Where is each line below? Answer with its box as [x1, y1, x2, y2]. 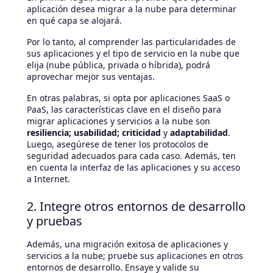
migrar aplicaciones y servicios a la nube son [27, 115, 210, 127]
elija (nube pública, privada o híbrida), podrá [27, 58, 210, 71]
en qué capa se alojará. [27, 14, 122, 26]
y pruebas [27, 212, 82, 229]
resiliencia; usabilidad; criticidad [27, 126, 163, 138]
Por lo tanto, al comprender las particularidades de [27, 35, 236, 48]
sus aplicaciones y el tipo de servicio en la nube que [27, 47, 239, 59]
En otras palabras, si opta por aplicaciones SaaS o [27, 91, 230, 104]
